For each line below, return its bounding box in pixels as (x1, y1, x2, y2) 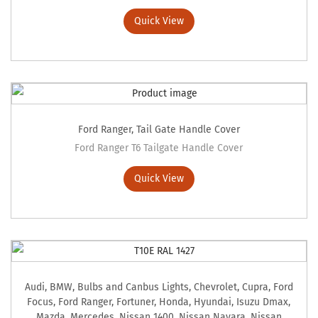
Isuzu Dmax (236, 296, 289, 309)
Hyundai (194, 296, 232, 309)
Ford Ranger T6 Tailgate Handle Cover (75, 142, 243, 155)
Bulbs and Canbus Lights (77, 281, 189, 294)
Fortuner (116, 296, 155, 309)
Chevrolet (193, 281, 237, 294)
